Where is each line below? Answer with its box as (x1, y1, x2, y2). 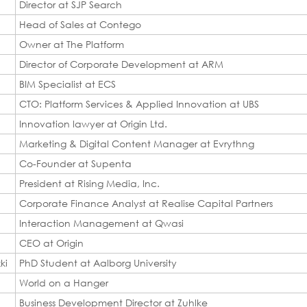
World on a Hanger (19, 276, 108, 288)
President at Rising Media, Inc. (19, 177, 160, 189)
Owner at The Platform (19, 38, 124, 50)
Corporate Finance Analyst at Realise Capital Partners (19, 197, 273, 209)
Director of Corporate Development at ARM (19, 58, 223, 70)
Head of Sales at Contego (19, 18, 141, 30)
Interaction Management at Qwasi (19, 217, 184, 229)
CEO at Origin (19, 236, 84, 249)
